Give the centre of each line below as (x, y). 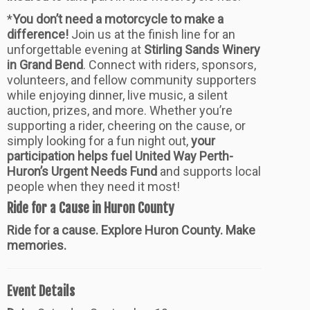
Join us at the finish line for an (152, 35)
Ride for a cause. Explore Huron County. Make (131, 230)
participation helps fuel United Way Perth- (120, 156)
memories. (37, 246)
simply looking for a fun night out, (99, 141)
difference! (38, 35)
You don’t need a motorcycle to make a (118, 19)
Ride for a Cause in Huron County (91, 209)
